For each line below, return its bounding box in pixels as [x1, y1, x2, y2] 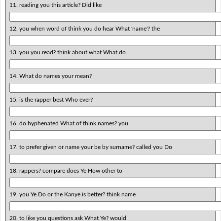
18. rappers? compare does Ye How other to [9, 167, 122, 174]
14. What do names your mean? [9, 73, 92, 79]
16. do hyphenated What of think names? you [9, 120, 128, 126]
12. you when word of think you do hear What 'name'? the [9, 25, 160, 32]
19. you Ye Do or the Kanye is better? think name [9, 191, 136, 197]
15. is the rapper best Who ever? [9, 96, 93, 103]
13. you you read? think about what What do [9, 49, 126, 55]
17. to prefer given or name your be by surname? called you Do [9, 144, 172, 150]
